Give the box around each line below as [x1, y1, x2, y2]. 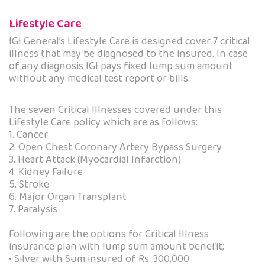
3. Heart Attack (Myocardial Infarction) [9, 151, 181, 169]
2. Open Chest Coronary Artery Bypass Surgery [9, 139, 222, 156]
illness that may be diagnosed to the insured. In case [9, 46, 248, 63]
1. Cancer [9, 127, 48, 144]
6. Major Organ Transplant [9, 189, 127, 206]
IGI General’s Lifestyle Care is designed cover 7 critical [9, 33, 250, 50]
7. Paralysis [9, 201, 57, 218]
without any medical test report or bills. [9, 70, 190, 88]
